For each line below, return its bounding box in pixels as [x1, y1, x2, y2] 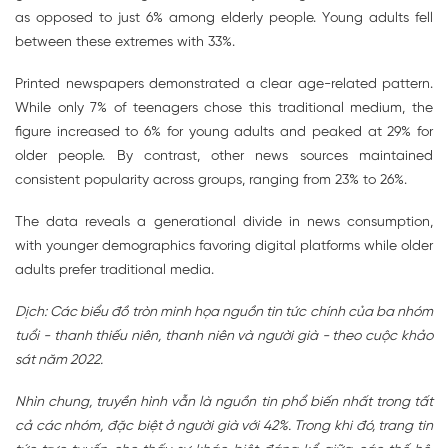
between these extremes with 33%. [15, 35, 235, 51]
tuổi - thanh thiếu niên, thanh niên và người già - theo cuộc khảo [15, 329, 433, 345]
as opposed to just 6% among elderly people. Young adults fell [15, 11, 433, 27]
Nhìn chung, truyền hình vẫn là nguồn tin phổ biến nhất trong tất [15, 395, 433, 411]
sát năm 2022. [15, 353, 103, 369]
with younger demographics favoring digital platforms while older [15, 239, 433, 255]
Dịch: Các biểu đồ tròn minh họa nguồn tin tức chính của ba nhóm [15, 305, 433, 321]
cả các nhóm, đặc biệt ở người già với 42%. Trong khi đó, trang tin [15, 419, 433, 435]
